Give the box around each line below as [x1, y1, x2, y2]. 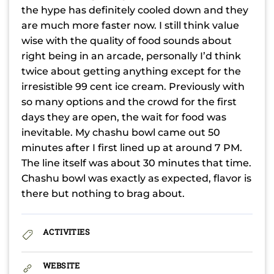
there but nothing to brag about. [21, 187, 185, 199]
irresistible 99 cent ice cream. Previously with [21, 80, 245, 92]
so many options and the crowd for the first [21, 95, 237, 108]
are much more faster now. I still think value [21, 19, 239, 31]
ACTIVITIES [43, 226, 90, 237]
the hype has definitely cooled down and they [21, 4, 248, 16]
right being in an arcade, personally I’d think [21, 50, 241, 62]
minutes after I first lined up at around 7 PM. [21, 141, 242, 154]
